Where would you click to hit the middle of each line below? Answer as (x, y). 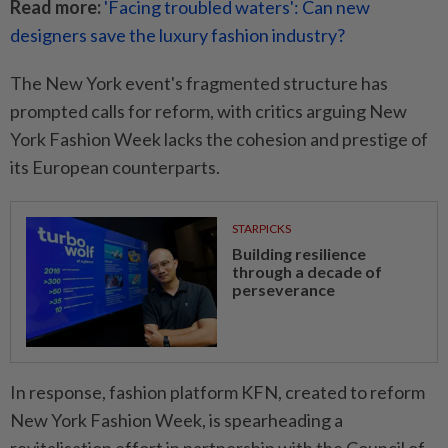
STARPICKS (261, 229)
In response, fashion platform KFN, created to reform (217, 392)
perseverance (283, 290)
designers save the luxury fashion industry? (177, 35)
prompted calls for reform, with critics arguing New (208, 111)
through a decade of (306, 272)
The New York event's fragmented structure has (199, 83)
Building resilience (298, 254)
